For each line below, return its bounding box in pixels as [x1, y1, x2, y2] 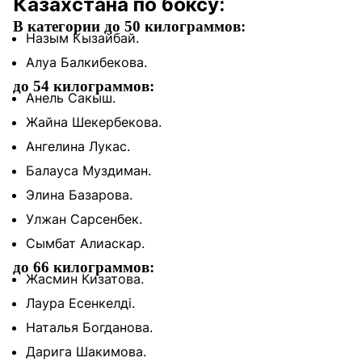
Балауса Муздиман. [26, 162, 151, 179]
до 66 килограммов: [13, 259, 154, 276]
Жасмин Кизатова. [26, 271, 144, 287]
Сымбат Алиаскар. [26, 235, 145, 251]
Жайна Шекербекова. [26, 114, 162, 130]
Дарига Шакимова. [26, 343, 146, 360]
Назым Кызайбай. [26, 30, 139, 46]
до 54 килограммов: [13, 78, 154, 95]
